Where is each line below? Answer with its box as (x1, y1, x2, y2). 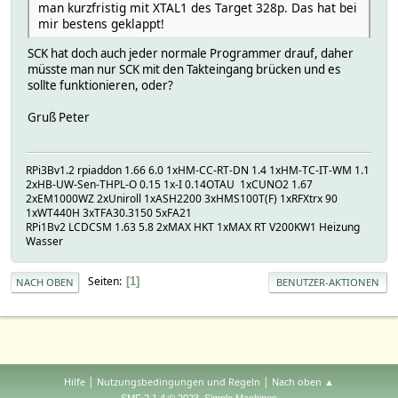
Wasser (26, 233, 63, 249)
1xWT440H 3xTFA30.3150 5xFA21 (26, 204, 192, 220)
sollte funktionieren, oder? (28, 77, 173, 94)
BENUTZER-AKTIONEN (276, 275, 379, 289)
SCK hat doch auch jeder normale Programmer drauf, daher (28, 45, 354, 62)
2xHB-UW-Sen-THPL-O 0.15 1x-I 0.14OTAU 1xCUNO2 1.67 (26, 176, 313, 192)
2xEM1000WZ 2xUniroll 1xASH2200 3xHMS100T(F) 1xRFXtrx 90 (26, 190, 338, 206)
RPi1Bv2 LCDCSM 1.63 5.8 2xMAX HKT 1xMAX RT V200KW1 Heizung (26, 219, 360, 235)
